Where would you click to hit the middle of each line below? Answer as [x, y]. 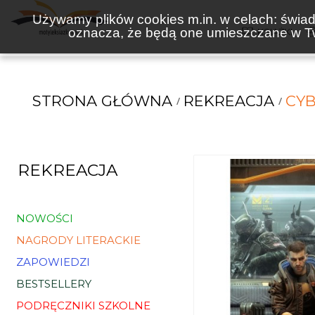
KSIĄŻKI [275, 32]
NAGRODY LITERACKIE [78, 240]
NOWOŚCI [45, 218]
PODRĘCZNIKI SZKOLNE [83, 306]
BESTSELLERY [54, 284]
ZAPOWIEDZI [53, 262]
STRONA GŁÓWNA [102, 101]
